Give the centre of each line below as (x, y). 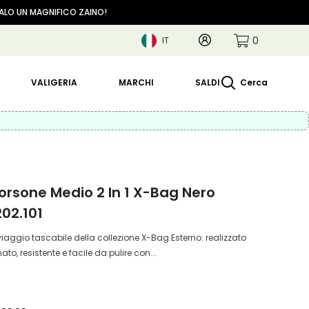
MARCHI (136, 82)
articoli (274, 56)
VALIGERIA (54, 82)
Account (229, 38)
